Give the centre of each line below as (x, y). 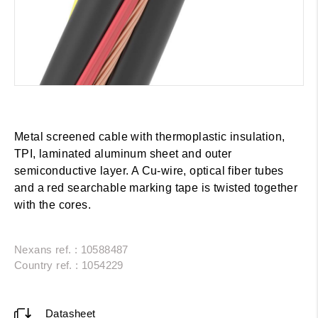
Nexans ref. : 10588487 (71, 249)
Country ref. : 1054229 (69, 265)
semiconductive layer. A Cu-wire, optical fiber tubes (149, 170)
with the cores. (53, 204)
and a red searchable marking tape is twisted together (156, 187)
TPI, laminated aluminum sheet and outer (123, 153)
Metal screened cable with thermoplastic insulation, (150, 136)
